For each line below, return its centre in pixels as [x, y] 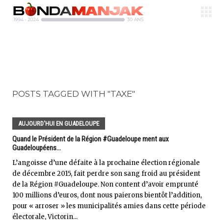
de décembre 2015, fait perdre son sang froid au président [106, 174]
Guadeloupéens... [37, 148]
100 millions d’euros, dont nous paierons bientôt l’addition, [107, 195]
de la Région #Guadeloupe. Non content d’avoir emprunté [105, 184]
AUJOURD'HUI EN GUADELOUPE [59, 124]
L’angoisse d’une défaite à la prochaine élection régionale [106, 163]
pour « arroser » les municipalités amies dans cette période [109, 206]
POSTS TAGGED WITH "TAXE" [74, 94]
